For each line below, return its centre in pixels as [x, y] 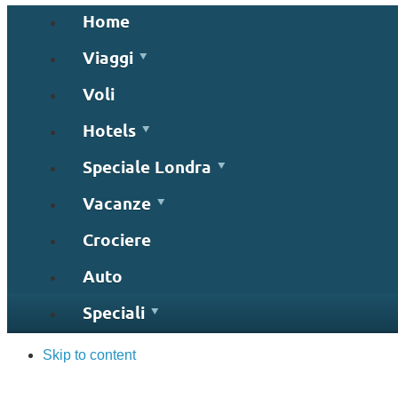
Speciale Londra [147, 169]
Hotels [109, 132]
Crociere [117, 242]
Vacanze [117, 205]
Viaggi [108, 60]
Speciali [114, 314]
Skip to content [89, 354]
